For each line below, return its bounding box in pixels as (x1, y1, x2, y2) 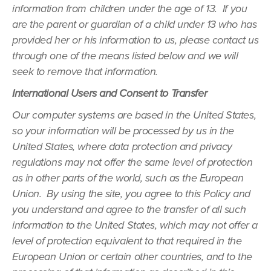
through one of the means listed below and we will (12, 49, 238, 62)
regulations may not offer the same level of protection (12, 155, 253, 169)
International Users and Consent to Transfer (12, 87, 207, 100)
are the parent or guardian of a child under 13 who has (12, 18, 257, 31)
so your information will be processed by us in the (12, 124, 234, 137)
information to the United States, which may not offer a (12, 218, 258, 232)
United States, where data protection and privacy (12, 140, 232, 153)
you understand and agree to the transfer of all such (12, 203, 246, 216)
